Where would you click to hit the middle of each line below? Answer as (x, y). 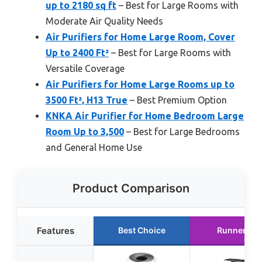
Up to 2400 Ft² (77, 52)
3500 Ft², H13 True (87, 100)
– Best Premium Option (177, 100)
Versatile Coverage (85, 68)
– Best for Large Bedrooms (182, 131)
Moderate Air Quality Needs (104, 21)
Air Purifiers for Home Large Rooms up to (140, 84)
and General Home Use (94, 147)
